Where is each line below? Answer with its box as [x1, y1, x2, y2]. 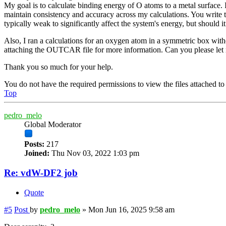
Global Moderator [24, 120, 81, 129]
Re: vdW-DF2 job [4, 167, 78, 179]
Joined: [24, 149, 49, 158]
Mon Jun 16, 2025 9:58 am [88, 205, 175, 214]
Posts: [24, 140, 44, 149]
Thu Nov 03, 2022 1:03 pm [49, 149, 139, 158]
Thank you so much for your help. [4, 63, 113, 72]
